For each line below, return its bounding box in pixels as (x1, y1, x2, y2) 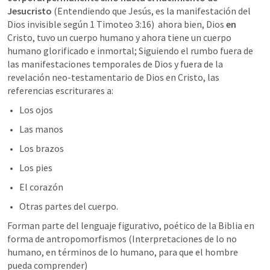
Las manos (19, 123, 63, 135)
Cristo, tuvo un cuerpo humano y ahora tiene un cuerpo (7, 31, 231, 43)
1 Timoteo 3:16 (90, 18, 151, 30)
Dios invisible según (7, 18, 90, 30)
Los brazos (19, 142, 64, 154)
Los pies (19, 162, 52, 174)
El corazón (19, 181, 63, 193)
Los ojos (19, 104, 53, 116)
